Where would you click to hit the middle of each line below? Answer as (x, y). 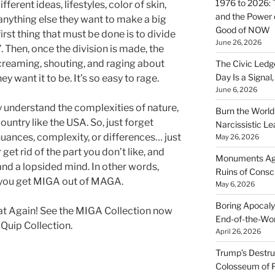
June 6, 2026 (236, 89)
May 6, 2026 (235, 184)
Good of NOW (242, 29)
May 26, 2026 (237, 137)
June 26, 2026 (238, 42)
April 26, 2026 (238, 231)
